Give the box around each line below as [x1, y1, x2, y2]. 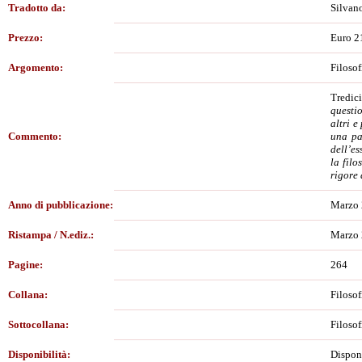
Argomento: [8, 61, 63, 74]
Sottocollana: [8, 318, 69, 330]
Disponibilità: [8, 348, 70, 360]
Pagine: [8, 259, 43, 271]
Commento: [8, 130, 61, 142]
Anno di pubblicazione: [8, 199, 113, 211]
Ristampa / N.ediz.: [8, 229, 94, 241]
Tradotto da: [8, 2, 65, 14]
